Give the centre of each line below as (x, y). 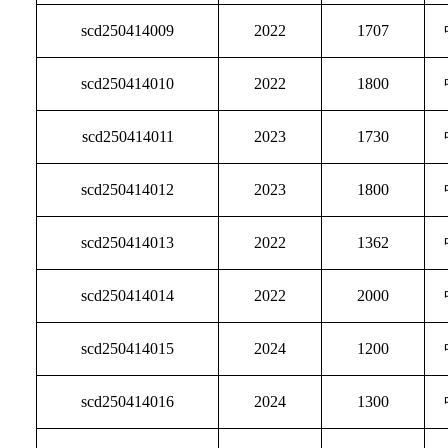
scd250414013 (128, 242)
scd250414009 (128, 30)
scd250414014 (128, 295)
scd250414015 (128, 348)
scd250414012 (128, 189)
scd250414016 (128, 401)
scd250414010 (128, 83)
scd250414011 (127, 136)
